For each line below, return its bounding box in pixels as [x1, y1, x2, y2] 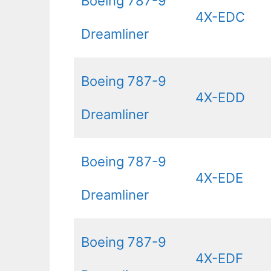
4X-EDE [195, 169, 243, 186]
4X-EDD [195, 89, 245, 105]
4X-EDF [195, 250, 243, 266]
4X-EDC [195, 8, 245, 25]
